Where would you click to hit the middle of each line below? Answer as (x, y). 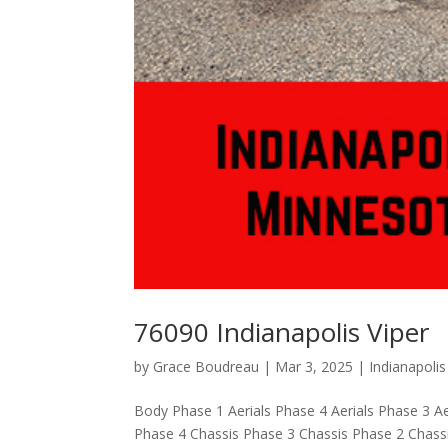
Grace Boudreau (206, 367)
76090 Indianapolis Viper (282, 332)
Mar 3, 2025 (314, 367)
